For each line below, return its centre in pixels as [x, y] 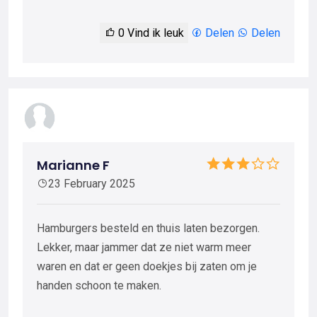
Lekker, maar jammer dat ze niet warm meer [144, 248]
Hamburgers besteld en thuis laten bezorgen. [148, 229]
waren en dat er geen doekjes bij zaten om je [147, 267]
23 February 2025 [92, 184]
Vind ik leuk [154, 33]
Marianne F [73, 166]
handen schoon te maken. [99, 286]
